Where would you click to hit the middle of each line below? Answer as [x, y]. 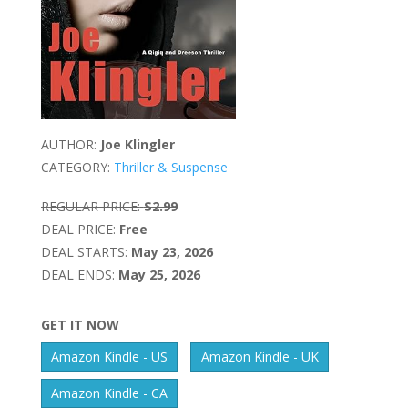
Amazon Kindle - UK [260, 357]
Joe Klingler [137, 144]
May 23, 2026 [172, 251]
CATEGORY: [75, 167]
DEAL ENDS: [77, 274]
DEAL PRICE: [78, 229]
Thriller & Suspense [170, 167]
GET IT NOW [80, 324]
